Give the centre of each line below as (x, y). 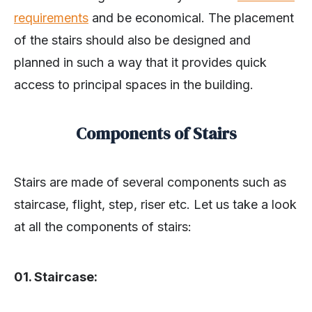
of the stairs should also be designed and (132, 40)
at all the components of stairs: (103, 227)
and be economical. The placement (191, 18)
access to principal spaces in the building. (134, 85)
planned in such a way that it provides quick (140, 63)
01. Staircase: (56, 277)
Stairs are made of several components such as (150, 182)
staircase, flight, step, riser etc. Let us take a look (155, 205)
